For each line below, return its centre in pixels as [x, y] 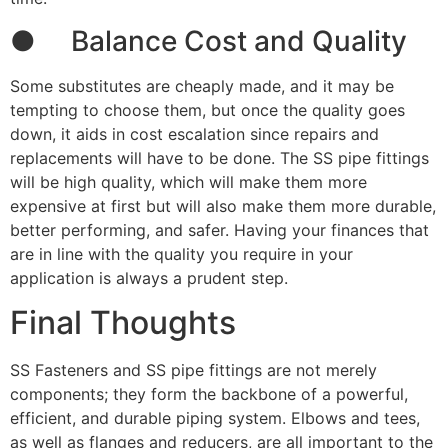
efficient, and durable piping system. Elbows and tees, [215, 418]
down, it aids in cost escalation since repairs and [194, 133]
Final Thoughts [123, 323]
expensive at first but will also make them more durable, [223, 205]
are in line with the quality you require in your [181, 253]
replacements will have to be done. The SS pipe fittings [219, 157]
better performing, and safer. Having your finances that [219, 229]
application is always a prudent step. [149, 277]
